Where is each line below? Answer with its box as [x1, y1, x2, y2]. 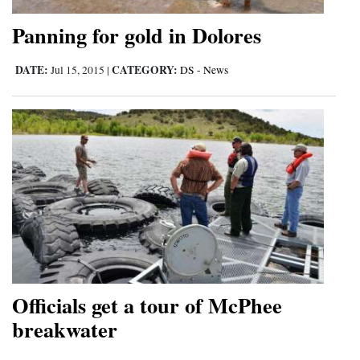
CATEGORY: [112, 61, 178, 78]
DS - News [180, 62, 228, 77]
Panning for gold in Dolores [12, 18, 261, 51]
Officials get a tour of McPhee [12, 289, 282, 321]
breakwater [12, 313, 117, 346]
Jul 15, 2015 [48, 62, 107, 77]
